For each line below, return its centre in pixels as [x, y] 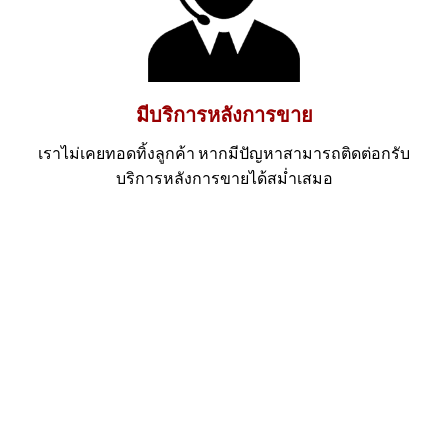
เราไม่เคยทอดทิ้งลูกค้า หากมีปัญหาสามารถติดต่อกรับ [224, 153]
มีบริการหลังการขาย [224, 114]
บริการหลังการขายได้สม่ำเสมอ [224, 178]
